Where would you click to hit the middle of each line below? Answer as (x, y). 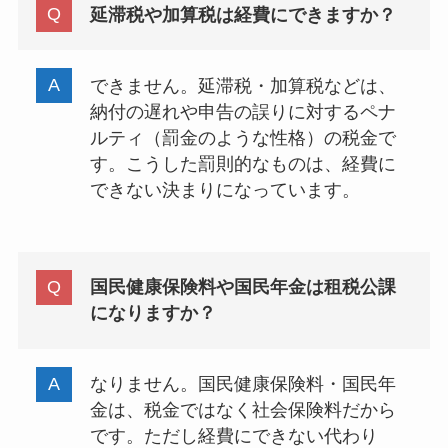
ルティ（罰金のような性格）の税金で (242, 137)
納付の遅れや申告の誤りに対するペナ (242, 111)
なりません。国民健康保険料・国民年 (242, 384)
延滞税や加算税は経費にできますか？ (242, 14)
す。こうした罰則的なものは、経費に (242, 163)
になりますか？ (152, 313)
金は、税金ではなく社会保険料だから (242, 410)
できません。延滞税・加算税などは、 (242, 85)
